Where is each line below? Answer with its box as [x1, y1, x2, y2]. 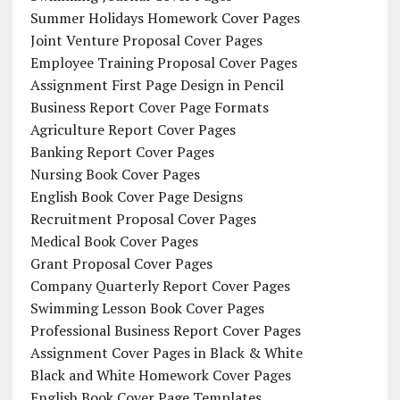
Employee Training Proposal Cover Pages [29, 53, 297, 73]
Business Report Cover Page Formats [29, 97, 269, 118]
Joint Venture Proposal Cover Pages [29, 30, 262, 51]
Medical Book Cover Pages [29, 231, 198, 252]
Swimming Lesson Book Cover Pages [29, 298, 264, 319]
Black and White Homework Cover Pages [29, 365, 291, 386]
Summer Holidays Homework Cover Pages [29, 8, 300, 29]
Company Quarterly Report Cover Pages [29, 276, 290, 296]
